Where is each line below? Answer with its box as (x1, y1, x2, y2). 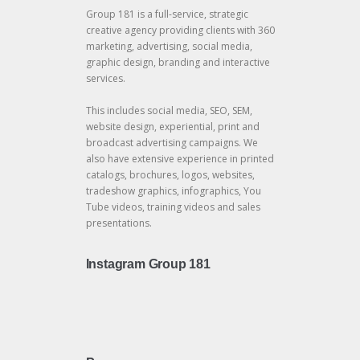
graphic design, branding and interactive (85, 55, 270, 69)
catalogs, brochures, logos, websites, (85, 168, 255, 182)
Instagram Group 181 (85, 257, 211, 271)
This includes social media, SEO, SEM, (85, 104, 252, 117)
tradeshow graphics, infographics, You (85, 184, 261, 198)
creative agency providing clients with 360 (85, 23, 275, 37)
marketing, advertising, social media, (85, 39, 252, 53)
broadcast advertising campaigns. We (85, 136, 258, 149)
